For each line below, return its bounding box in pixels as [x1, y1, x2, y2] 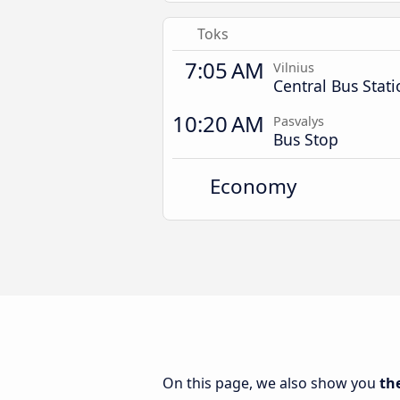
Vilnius [273, 59, 314, 76]
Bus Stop [273, 129, 338, 150]
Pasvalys [273, 112, 324, 129]
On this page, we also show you [162, 373, 379, 393]
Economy [210, 172, 297, 200]
